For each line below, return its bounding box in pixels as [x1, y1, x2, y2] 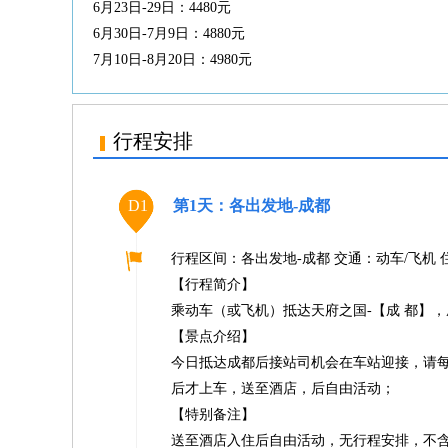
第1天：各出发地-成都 [173, 197, 330, 214]
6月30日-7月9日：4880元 [93, 26, 245, 41]
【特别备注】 [171, 407, 255, 422]
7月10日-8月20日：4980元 [93, 52, 252, 67]
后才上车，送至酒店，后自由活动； [171, 381, 395, 396]
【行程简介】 [171, 277, 255, 292]
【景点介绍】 [171, 329, 255, 344]
